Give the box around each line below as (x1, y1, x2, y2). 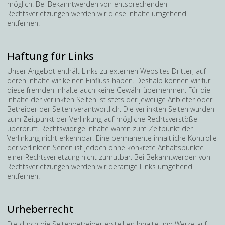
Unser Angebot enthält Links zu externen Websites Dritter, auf (7, 66, 206, 76)
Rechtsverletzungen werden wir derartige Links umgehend (7, 162, 192, 171)
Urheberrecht (7, 202, 74, 216)
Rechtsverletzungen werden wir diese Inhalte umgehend (7, 9, 186, 18)
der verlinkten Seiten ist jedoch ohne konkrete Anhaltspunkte (7, 143, 204, 152)
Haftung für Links (7, 49, 94, 63)
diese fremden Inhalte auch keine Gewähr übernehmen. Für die (7, 85, 210, 95)
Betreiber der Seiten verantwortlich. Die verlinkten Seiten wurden (7, 104, 214, 114)
